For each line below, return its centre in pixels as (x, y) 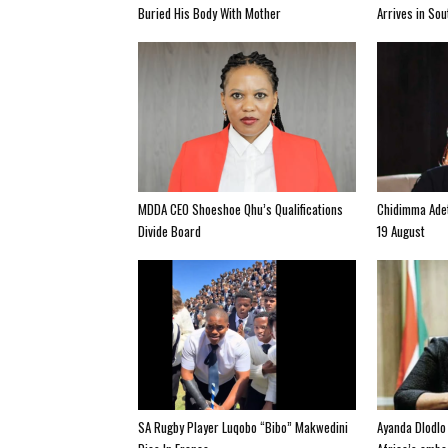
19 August (401, 230)
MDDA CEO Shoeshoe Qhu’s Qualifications (240, 208)
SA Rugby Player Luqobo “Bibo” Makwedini (243, 426)
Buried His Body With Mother (209, 12)
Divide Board (169, 230)
